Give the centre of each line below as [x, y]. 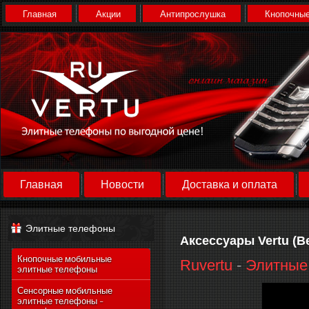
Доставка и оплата [230, 185]
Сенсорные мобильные [65, 291]
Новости [122, 185]
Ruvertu [206, 265]
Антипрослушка [193, 14]
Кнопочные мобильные [64, 259]
